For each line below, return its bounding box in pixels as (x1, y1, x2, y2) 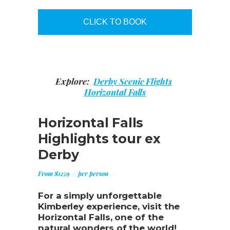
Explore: (55, 75, 91, 87)
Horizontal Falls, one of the (38, 212, 164, 222)
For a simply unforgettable (38, 190, 162, 201)
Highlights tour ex (38, 130, 161, 146)
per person (76, 169, 108, 178)
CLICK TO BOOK (83, 17, 147, 26)
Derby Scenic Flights (93, 75, 172, 87)
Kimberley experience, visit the (38, 201, 180, 212)
